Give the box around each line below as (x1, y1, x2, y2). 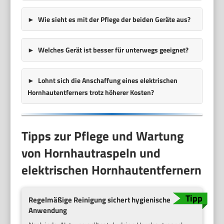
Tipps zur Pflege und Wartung (21, 126, 184, 145)
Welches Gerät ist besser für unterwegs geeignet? (37, 44, 188, 55)
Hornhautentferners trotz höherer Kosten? (27, 86, 154, 97)
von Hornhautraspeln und (21, 143, 161, 162)
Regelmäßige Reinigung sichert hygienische (28, 194, 171, 206)
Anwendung (28, 204, 67, 216)
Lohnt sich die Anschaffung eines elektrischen (37, 74, 177, 85)
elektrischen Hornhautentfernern (21, 160, 202, 179)
